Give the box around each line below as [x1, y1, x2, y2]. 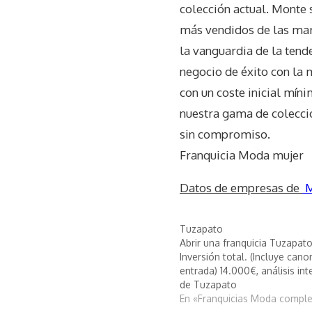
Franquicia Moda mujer [180, 147, 304, 162]
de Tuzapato [180, 278, 237, 290]
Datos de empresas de [180, 180, 302, 195]
